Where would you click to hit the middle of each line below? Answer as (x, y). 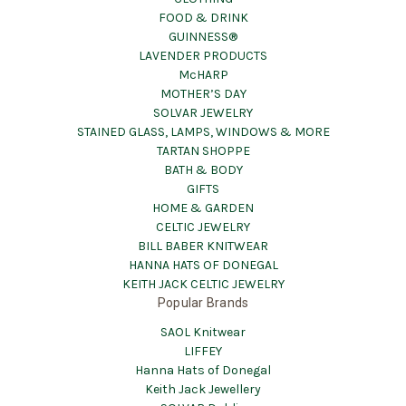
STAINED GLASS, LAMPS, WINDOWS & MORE (203, 132)
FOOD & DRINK (203, 18)
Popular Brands (203, 303)
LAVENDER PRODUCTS (203, 56)
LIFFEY (203, 352)
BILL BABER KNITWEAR (203, 246)
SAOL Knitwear (203, 333)
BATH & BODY (203, 170)
